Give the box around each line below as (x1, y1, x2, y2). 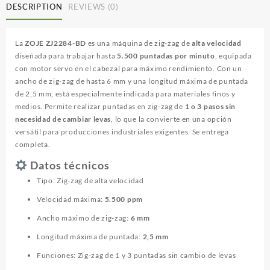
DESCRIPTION (6, 2, 63, 12)
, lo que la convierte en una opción (111, 115, 232, 124)
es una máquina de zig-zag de (86, 39, 192, 48)
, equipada (215, 51, 252, 61)
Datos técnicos (27, 159, 110, 172)
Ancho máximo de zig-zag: (37, 213, 131, 223)
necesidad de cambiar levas (15, 115, 111, 124)
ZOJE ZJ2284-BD (25, 39, 86, 48)
